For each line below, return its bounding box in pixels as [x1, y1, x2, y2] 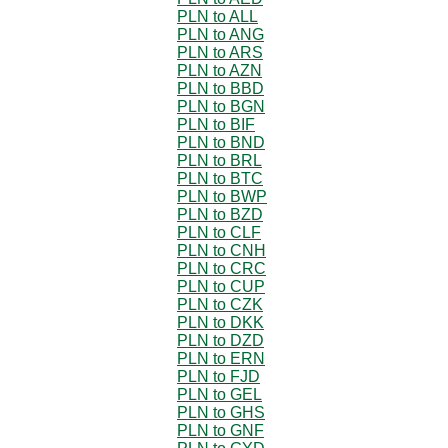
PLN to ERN [177, 349, 265, 367]
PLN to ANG [177, 25, 264, 43]
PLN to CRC [177, 259, 266, 277]
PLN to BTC [177, 169, 263, 187]
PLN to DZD [177, 331, 264, 349]
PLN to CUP [177, 277, 265, 295]
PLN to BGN [177, 97, 265, 115]
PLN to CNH [177, 241, 266, 259]
